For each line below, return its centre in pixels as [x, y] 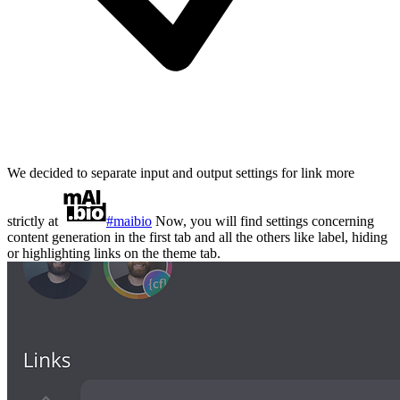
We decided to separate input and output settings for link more [181, 173]
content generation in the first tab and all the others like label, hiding [197, 237]
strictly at [34, 221]
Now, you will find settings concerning [263, 221]
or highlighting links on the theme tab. [114, 253]
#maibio [129, 221]
